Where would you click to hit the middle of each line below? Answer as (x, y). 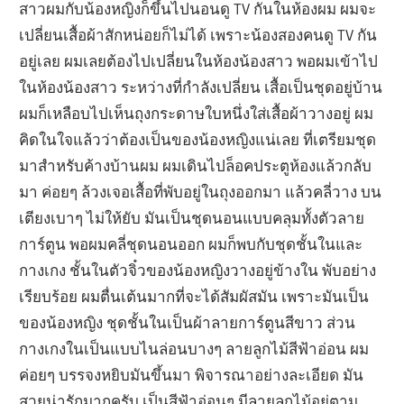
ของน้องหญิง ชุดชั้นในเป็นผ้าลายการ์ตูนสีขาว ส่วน (188, 322)
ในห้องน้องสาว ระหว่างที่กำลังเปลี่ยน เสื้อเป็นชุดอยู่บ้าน (201, 87)
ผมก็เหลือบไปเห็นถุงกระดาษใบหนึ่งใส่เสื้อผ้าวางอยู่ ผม (197, 113)
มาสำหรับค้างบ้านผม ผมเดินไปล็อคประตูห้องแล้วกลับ (196, 165)
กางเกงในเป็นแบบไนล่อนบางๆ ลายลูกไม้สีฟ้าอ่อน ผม (194, 348)
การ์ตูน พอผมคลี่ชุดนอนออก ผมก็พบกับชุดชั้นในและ (191, 243)
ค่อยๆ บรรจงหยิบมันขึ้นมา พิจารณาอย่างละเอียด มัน (192, 374)
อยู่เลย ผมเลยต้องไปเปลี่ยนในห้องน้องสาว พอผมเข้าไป (199, 60)
